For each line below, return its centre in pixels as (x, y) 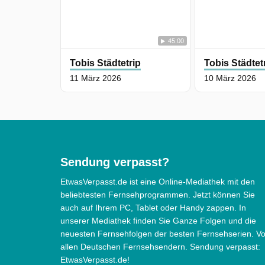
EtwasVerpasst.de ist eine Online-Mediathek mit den (158, 182)
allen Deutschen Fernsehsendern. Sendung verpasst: (160, 247)
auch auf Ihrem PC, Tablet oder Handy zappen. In (153, 208)
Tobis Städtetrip (105, 63)
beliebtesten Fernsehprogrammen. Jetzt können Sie (158, 195)
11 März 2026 (96, 78)
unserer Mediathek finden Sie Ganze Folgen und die (158, 221)
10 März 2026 (230, 78)
